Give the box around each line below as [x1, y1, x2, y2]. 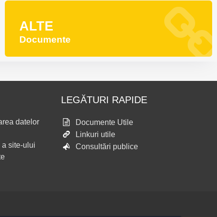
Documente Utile [76, 118, 133, 126]
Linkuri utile [76, 130, 115, 139]
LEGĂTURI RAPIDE [61, 94, 147, 105]
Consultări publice [76, 142, 138, 151]
